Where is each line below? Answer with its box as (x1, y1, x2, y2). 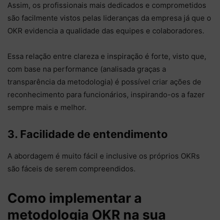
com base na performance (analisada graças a (7, 64, 166, 74)
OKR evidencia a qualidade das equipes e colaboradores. (7, 26, 206, 35)
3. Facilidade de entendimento (7, 127, 168, 140)
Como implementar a (7, 190, 142, 206)
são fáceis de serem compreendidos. (7, 164, 136, 173)
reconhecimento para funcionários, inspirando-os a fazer (7, 89, 205, 99)
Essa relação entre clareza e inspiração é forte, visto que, (7, 51, 206, 61)
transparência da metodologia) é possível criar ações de (7, 77, 201, 86)
